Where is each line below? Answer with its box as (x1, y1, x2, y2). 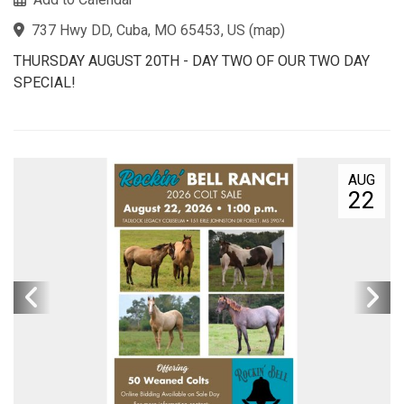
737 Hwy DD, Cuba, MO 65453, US (32, 21, 245, 39)
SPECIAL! (14, 73, 76, 91)
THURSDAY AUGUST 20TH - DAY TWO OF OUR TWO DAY (14, 51, 370, 69)
